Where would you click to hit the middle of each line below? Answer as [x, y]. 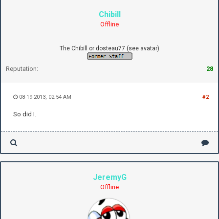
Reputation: [22, 68]
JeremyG [109, 177]
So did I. [25, 114]
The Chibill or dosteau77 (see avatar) [109, 48]
